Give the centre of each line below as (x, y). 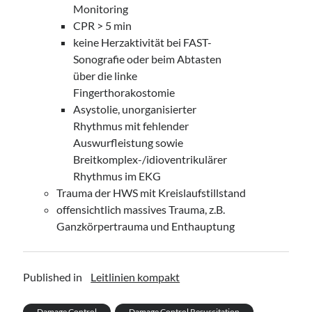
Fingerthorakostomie (124, 92)
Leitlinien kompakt (135, 277)
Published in (53, 277)
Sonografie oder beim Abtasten (148, 59)
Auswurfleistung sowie (128, 142)
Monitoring (101, 9)
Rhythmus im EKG (117, 176)
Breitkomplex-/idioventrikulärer (150, 159)
